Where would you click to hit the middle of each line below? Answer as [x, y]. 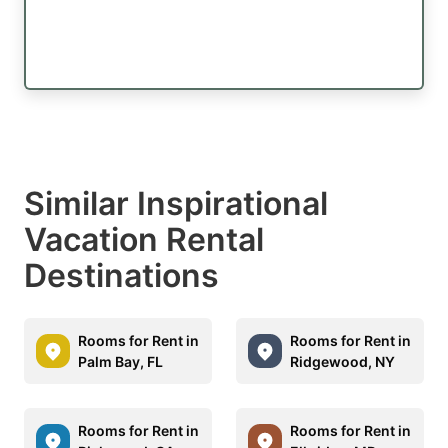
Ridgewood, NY [342, 361]
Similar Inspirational [176, 203]
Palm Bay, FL [120, 361]
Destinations [121, 275]
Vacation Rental [144, 239]
